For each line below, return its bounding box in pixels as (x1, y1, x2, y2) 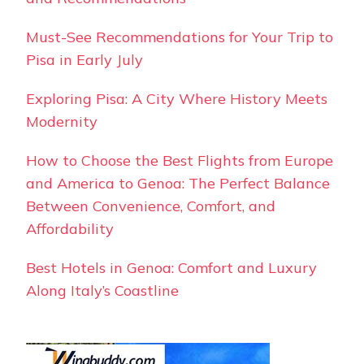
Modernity (26, 111, 97, 131)
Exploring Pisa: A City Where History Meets (26, 89, 327, 108)
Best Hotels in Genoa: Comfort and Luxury (26, 258, 317, 277)
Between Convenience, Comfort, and (26, 196, 275, 215)
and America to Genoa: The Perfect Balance (26, 173, 330, 193)
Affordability (26, 219, 114, 238)
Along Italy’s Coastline (26, 280, 179, 300)
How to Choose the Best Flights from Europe (26, 150, 333, 170)
